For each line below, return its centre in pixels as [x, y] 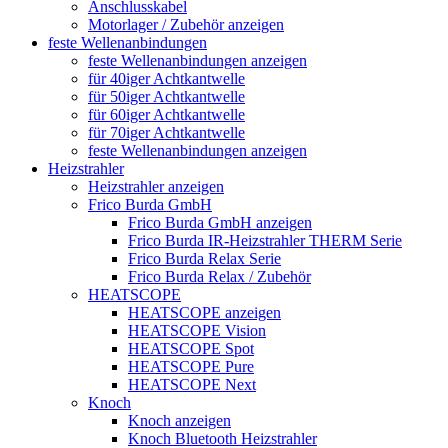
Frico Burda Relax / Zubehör [219, 276]
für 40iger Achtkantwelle [166, 78]
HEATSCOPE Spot [191, 348]
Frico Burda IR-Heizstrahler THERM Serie [265, 240]
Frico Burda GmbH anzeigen [220, 222]
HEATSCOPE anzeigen [204, 312]
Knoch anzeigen [179, 420]
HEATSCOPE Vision [197, 330]
